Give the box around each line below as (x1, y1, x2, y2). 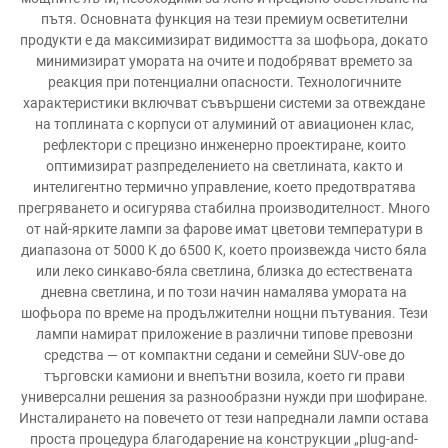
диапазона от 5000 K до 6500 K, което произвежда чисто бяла (21, 242, 427, 258)
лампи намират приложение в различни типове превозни (35, 326, 413, 342)
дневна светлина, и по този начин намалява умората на (41, 284, 407, 300)
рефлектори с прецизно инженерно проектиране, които (42, 137, 406, 153)
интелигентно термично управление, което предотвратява (32, 179, 416, 195)
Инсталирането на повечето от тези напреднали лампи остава (19, 410, 429, 426)
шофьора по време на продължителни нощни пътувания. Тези (20, 305, 428, 321)
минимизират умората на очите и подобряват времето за (35, 53, 413, 69)
